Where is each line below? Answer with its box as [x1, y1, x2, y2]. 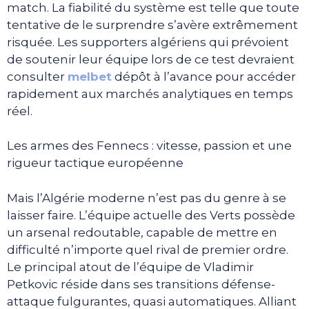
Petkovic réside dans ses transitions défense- [7, 277, 275, 291]
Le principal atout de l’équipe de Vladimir [7, 259, 254, 274]
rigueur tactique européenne [7, 156, 183, 170]
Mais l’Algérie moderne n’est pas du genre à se [7, 190, 286, 205]
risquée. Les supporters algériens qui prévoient [7, 34, 289, 49]
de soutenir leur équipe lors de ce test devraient [7, 52, 295, 66]
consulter [7, 69, 68, 83]
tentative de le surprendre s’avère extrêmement [7, 17, 298, 32]
